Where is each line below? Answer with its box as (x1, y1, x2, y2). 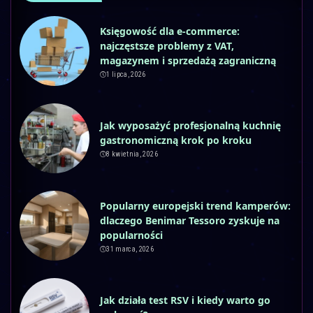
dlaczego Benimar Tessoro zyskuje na (100, 213, 279, 227)
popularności (100, 228, 163, 242)
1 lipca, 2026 (106, 70, 146, 78)
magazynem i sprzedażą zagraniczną (100, 53, 276, 67)
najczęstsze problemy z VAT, (100, 38, 234, 52)
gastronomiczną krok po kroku (100, 133, 252, 147)
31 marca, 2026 (106, 245, 154, 253)
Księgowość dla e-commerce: (100, 24, 240, 38)
